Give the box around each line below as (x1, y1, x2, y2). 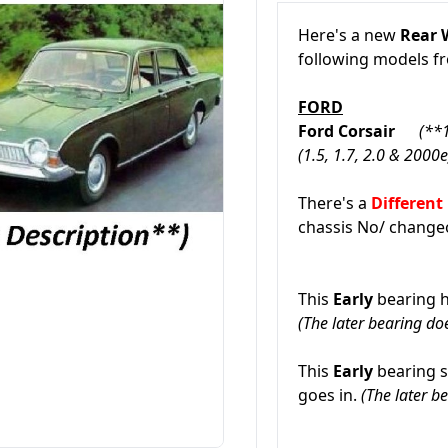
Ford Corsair (298, 120, 419, 142)
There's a (298, 192, 371, 214)
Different (371, 192, 443, 214)
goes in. (298, 384, 361, 406)
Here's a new (298, 24, 400, 46)
